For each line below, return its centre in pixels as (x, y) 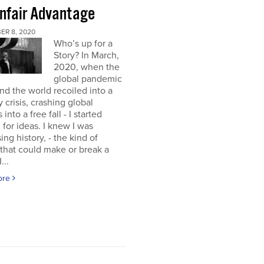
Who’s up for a (83, 44)
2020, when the (86, 67)
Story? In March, (86, 55)
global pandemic (88, 79)
